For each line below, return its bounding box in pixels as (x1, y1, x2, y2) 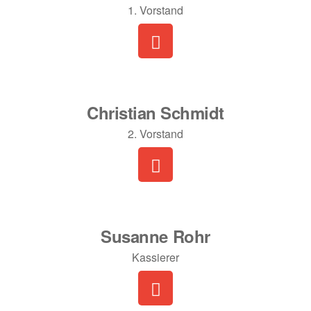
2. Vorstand (128, 126, 183, 142)
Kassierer (132, 249, 179, 265)
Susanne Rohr (101, 224, 210, 248)
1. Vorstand (128, 2, 183, 18)
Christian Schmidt (87, 101, 224, 124)
